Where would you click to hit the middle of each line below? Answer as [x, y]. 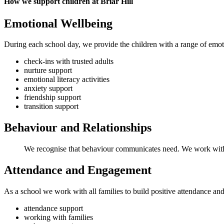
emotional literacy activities [67, 79]
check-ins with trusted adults [69, 61]
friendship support [52, 97]
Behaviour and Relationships [78, 128]
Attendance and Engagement [78, 170]
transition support [51, 106]
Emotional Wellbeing [58, 23]
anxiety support [48, 88]
